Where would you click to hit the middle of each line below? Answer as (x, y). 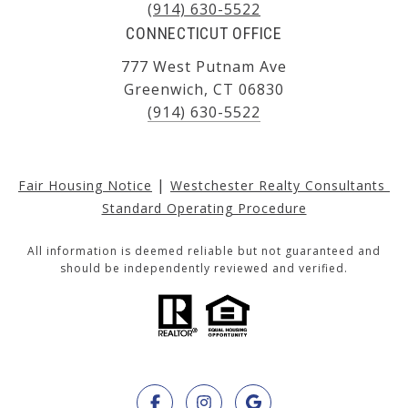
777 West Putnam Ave (204, 66)
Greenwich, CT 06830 (204, 89)
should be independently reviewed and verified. (204, 268)
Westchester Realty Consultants (280, 185)
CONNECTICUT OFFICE (204, 33)
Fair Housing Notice (85, 185)
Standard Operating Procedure (204, 208)
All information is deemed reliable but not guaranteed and (204, 250)
